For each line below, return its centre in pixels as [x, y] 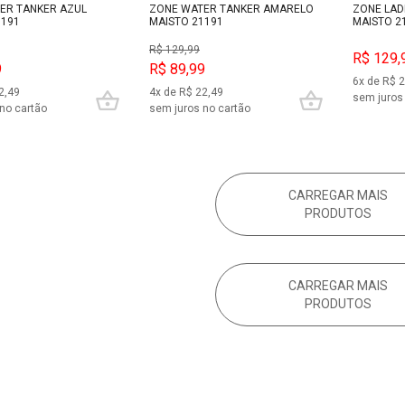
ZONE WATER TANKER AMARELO [231, 9]
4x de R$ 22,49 [186, 93]
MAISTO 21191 [186, 21]
